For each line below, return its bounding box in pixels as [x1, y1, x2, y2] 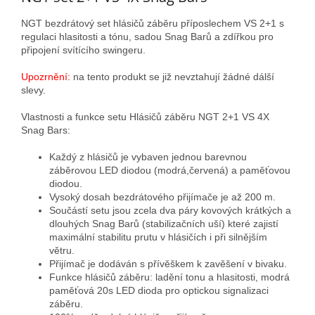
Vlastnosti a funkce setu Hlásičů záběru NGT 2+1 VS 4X [21, 110, 269, 122]
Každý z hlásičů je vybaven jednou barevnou [49, 150, 247, 162]
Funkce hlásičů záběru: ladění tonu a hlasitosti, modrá [49, 271, 290, 283]
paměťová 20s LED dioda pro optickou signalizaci [49, 284, 269, 296]
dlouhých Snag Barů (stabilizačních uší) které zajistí [49, 217, 278, 229]
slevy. [21, 84, 46, 96]
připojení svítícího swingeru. [21, 44, 146, 56]
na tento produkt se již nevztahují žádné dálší [70, 70, 274, 82]
